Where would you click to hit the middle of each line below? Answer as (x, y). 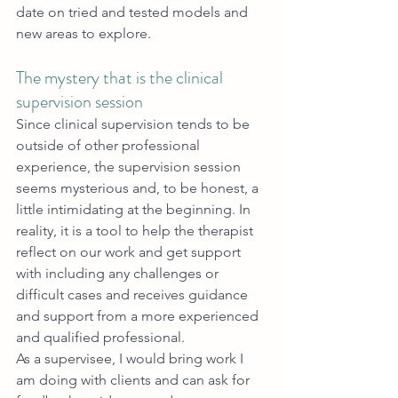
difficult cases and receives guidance (134, 295)
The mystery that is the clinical (121, 78)
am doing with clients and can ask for (135, 380)
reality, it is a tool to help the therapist (136, 231)
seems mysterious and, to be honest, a (139, 188)
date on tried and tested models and (134, 12)
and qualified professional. (102, 338)
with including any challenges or (119, 274)
